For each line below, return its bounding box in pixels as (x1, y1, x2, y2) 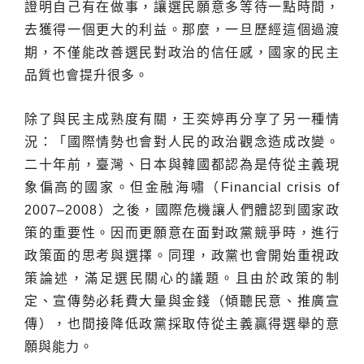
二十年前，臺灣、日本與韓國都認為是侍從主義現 (24, 158, 340, 172)
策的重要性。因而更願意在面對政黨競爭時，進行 (24, 226, 340, 240)
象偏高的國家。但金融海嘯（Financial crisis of (24, 180, 340, 195)
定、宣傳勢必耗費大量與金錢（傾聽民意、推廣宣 (24, 294, 340, 309)
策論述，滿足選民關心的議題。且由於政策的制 (24, 271, 340, 286)
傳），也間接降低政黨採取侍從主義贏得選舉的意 (24, 317, 340, 331)
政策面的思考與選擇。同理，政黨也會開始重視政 (24, 249, 340, 263)
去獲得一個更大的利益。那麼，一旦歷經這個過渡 (24, 23, 340, 37)
